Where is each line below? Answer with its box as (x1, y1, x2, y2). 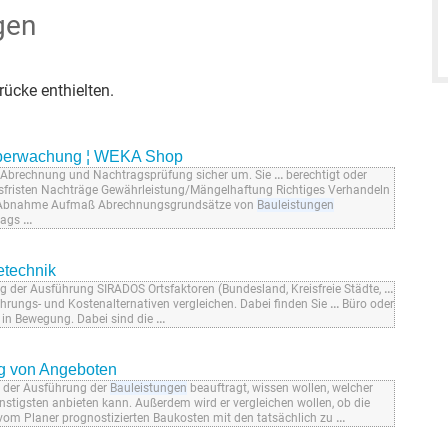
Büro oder (339, 297, 394, 312)
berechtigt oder (283, 168, 367, 183)
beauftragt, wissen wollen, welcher (187, 381, 373, 396)
